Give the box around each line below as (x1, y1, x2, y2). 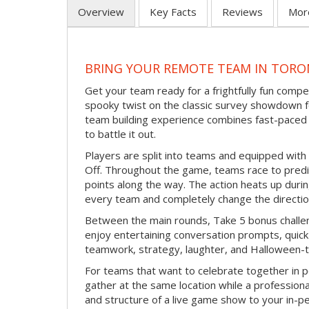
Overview (78, 5, 124, 19)
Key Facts (150, 5, 197, 19)
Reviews (222, 5, 263, 19)
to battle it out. (85, 126, 156, 141)
